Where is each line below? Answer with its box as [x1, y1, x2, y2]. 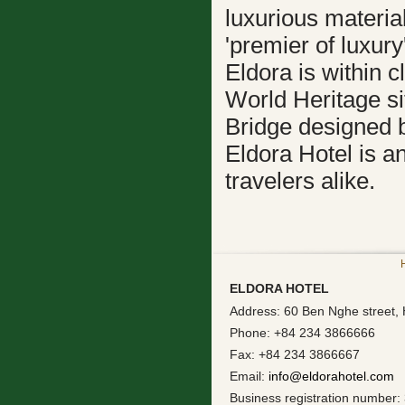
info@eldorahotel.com [268, 369, 394, 383]
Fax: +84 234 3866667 [230, 347, 360, 362]
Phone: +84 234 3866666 [230, 325, 375, 340]
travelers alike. [225, 167, 375, 194]
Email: [230, 369, 268, 383]
